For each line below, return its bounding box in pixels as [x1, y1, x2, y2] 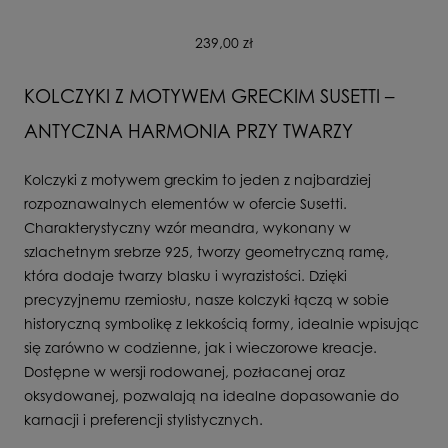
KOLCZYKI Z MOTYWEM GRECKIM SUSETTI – [24, 84, 394, 107]
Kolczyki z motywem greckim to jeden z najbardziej [24, 170, 371, 188]
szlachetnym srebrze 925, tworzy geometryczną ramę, [24, 242, 389, 260]
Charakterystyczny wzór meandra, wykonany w [24, 218, 351, 236]
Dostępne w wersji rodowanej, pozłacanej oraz [24, 362, 345, 380]
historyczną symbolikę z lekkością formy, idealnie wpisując [24, 314, 419, 332]
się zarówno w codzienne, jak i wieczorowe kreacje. [24, 338, 377, 356]
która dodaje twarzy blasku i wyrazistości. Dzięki [24, 266, 347, 284]
